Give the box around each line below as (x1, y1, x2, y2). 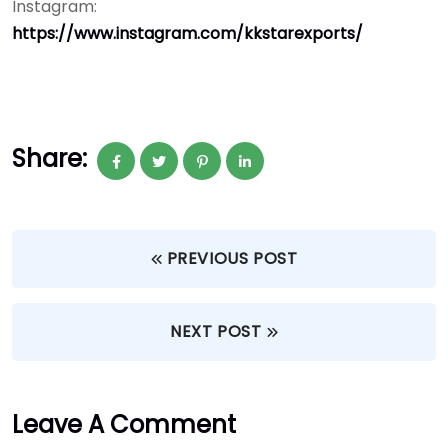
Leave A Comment (12, 407, 236, 441)
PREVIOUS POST (166, 246, 298, 270)
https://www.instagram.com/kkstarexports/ (12, 21, 363, 45)
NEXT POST (170, 319, 262, 343)
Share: (12, 141, 87, 175)
